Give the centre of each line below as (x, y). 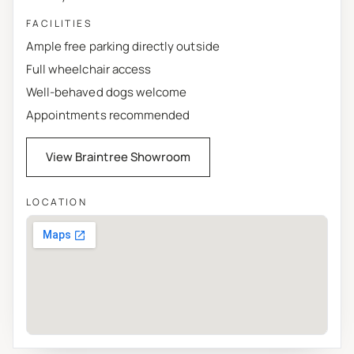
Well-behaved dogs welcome (107, 92)
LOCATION (57, 201)
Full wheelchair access (89, 69)
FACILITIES (59, 23)
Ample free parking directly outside (123, 46)
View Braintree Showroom (119, 156)
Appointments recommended (108, 115)
